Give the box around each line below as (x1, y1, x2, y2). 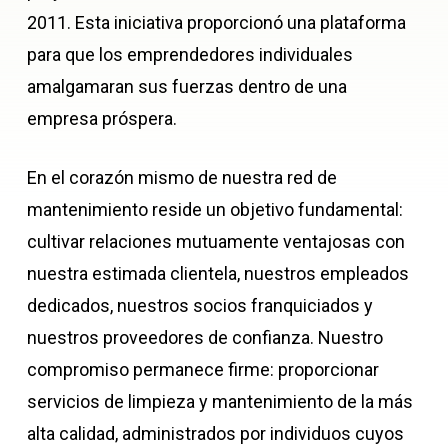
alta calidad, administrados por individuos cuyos (26, 423, 404, 445)
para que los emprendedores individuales (26, 44, 353, 66)
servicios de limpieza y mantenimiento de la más (26, 391, 413, 413)
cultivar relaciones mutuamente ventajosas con (26, 231, 405, 253)
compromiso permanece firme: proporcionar (26, 359, 379, 381)
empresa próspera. (26, 108, 177, 130)
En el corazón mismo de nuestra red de (26, 167, 337, 189)
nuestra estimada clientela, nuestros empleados (26, 263, 409, 285)
